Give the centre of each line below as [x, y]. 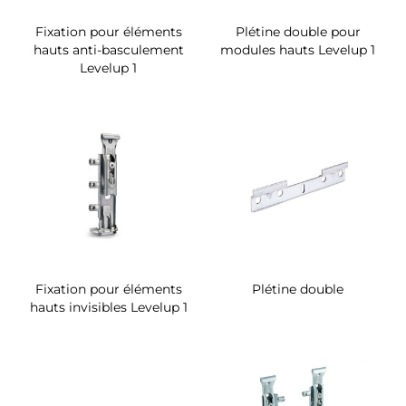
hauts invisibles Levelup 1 [108, 307]
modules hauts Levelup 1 [298, 49]
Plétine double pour [298, 31]
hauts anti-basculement [108, 49]
